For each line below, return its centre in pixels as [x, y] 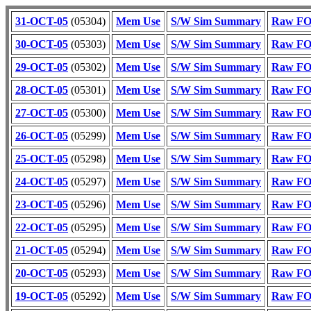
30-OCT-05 [42, 44]
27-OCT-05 [42, 113]
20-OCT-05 [42, 273]
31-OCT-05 [42, 21]
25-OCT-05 [42, 159]
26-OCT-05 [42, 136]
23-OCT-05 [42, 204]
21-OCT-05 [42, 250]
